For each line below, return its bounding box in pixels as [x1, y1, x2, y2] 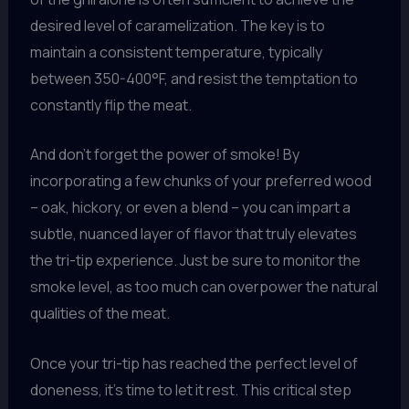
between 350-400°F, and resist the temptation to [29, 68, 358, 89]
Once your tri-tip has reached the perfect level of [29, 352, 358, 373]
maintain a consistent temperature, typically [29, 41, 322, 62]
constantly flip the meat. [29, 94, 192, 115]
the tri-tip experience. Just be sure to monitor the [29, 250, 361, 271]
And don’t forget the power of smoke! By [29, 144, 299, 165]
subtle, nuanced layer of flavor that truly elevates [29, 224, 357, 245]
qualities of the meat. [29, 303, 170, 324]
